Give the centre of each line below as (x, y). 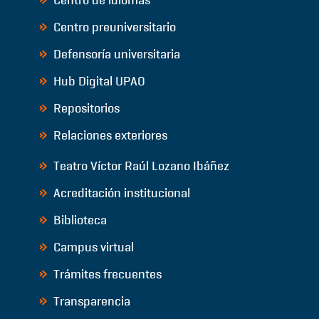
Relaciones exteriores (109, 135)
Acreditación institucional (120, 193)
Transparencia (90, 301)
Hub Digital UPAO (98, 81)
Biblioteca (78, 220)
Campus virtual (92, 247)
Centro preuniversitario (113, 27)
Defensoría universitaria (115, 54)
